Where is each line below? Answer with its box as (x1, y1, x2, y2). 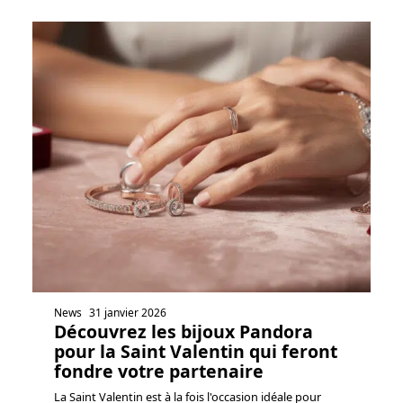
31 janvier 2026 (89, 304, 167, 320)
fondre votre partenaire (54, 358, 264, 383)
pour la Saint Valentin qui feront (54, 338, 337, 363)
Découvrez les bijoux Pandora (54, 318, 313, 344)
